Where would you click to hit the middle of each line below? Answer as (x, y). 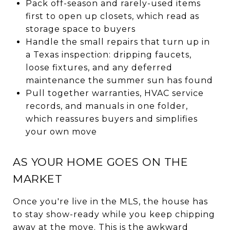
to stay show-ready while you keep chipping (114, 214)
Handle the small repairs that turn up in (118, 42)
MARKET (37, 179)
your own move (61, 131)
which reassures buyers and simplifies (111, 119)
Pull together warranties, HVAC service (114, 93)
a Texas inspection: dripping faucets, (108, 54)
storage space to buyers (80, 29)
